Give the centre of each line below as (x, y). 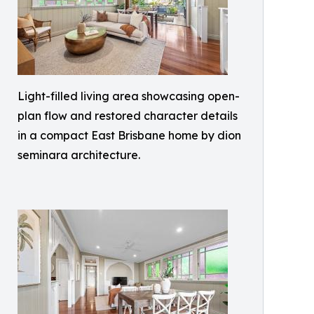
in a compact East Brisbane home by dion (129, 136)
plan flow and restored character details (128, 116)
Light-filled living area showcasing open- (129, 96)
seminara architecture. (79, 155)
